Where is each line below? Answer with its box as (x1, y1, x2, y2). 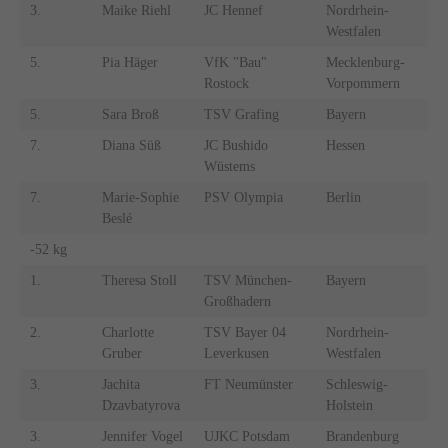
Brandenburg (325, 429, 399, 445)
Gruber (101, 346, 142, 362)
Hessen (325, 138, 365, 154)
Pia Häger (101, 55, 158, 71)
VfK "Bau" (203, 55, 267, 71)
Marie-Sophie (101, 190, 179, 206)
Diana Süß (101, 138, 161, 154)
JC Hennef (203, 3, 263, 19)
